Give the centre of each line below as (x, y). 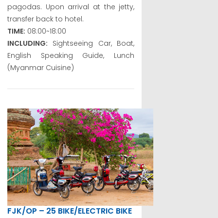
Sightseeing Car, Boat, (91, 43)
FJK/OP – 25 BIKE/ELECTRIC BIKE (70, 211)
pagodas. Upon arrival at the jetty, (71, 7)
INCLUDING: (27, 43)
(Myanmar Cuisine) (41, 67)
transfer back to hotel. (45, 19)
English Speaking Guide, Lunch (71, 55)
